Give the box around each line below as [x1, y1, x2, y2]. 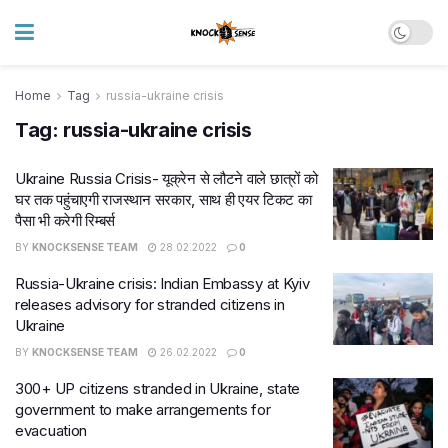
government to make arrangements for [15, 400, 271, 419]
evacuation [15, 421, 87, 440]
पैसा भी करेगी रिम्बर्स [15, 211, 116, 230]
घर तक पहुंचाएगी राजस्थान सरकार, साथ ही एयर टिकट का [15, 190, 312, 209]
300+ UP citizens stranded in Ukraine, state [15, 379, 301, 398]
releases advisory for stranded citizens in [15, 295, 285, 314]
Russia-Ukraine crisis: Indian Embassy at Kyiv [15, 274, 310, 293]
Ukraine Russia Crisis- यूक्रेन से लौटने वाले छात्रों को [15, 169, 318, 188]
